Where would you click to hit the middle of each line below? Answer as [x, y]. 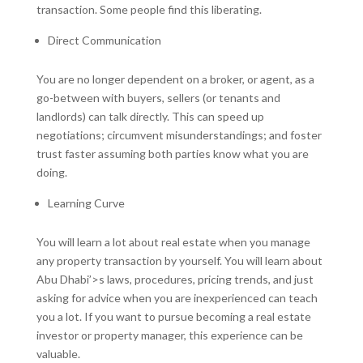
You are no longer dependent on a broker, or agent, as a [175, 79]
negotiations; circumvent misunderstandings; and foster [179, 135]
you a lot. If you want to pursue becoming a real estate [173, 316]
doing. [51, 172]
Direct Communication [105, 40]
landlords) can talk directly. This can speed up [150, 116]
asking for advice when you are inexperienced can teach [177, 297]
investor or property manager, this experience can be [169, 335]
